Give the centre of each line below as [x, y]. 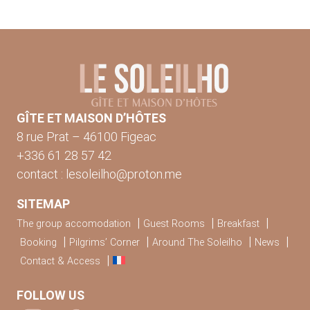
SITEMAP [43, 204]
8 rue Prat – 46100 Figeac [86, 137]
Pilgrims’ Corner [104, 243]
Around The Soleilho [197, 243]
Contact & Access [60, 262]
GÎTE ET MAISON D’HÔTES [91, 118]
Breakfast [238, 224]
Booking [38, 243]
